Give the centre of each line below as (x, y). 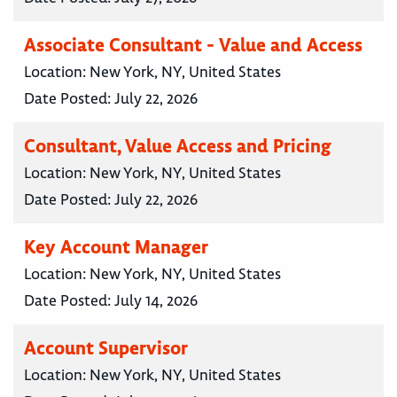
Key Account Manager (116, 247)
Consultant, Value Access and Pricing (178, 146)
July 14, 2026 (156, 301)
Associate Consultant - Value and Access (193, 45)
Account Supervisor (106, 348)
